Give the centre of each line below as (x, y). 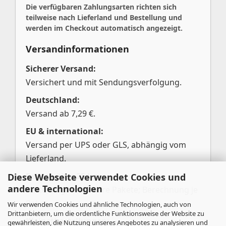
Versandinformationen (77, 49)
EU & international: (65, 131)
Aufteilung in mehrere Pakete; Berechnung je (112, 190)
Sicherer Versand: (61, 69)
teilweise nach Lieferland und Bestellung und (104, 17)
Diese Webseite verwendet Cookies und (97, 177)
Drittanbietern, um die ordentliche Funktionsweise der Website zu (106, 213)
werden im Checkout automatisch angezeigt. (104, 28)
